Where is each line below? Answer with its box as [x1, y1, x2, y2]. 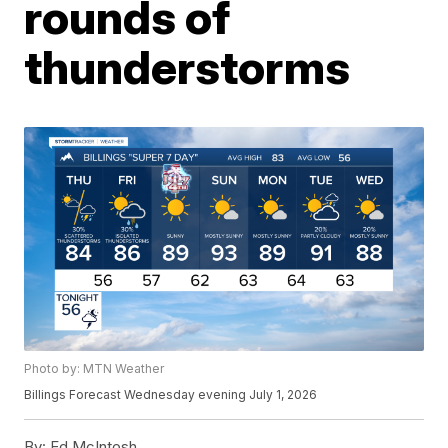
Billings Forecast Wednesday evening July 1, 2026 [24, 387, 318, 403]
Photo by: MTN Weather [24, 361, 165, 377]
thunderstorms [24, 39, 351, 95]
